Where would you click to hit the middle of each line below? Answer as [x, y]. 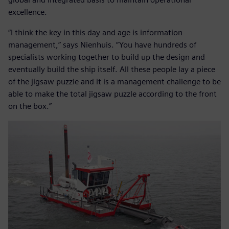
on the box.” [30, 106]
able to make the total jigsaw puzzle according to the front [112, 94]
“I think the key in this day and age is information [95, 33]
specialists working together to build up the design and [107, 57]
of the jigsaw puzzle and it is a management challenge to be [114, 82]
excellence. [28, 12]
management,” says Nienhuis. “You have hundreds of [102, 45]
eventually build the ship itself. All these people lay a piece [112, 70]
